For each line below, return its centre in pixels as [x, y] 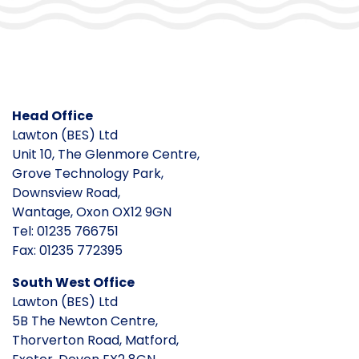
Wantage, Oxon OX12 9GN [92, 212]
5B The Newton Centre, [85, 321]
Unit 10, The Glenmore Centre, [106, 154]
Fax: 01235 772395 [67, 250]
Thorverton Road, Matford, [95, 340]
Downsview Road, [66, 192]
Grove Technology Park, [88, 173]
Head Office [52, 115]
